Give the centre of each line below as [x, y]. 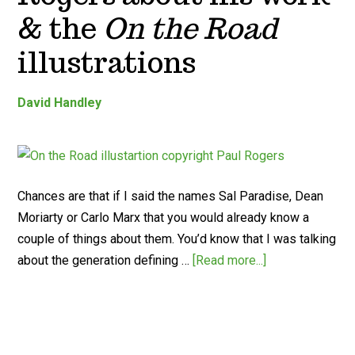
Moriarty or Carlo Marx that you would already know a [164, 218]
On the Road [191, 28]
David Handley [60, 103]
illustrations [107, 62]
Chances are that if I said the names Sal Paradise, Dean [171, 196]
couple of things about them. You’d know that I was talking [177, 239]
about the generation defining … [105, 260]
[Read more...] [230, 260]
